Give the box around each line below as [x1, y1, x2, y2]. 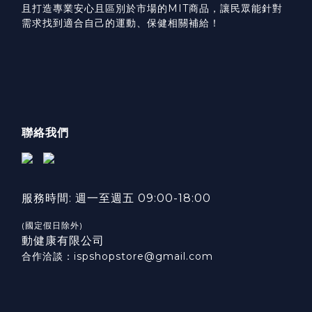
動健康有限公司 [22, 233, 104, 247]
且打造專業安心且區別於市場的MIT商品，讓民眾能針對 [22, 1, 283, 15]
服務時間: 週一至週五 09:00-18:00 [22, 191, 214, 205]
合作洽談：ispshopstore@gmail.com [22, 249, 213, 263]
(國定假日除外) [22, 219, 86, 231]
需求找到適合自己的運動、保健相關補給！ [22, 16, 220, 29]
